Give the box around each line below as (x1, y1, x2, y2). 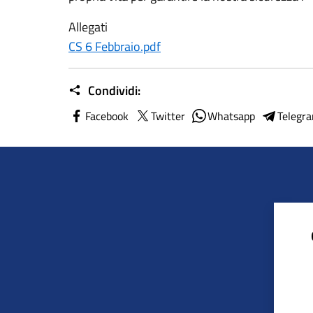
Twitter (151, 108, 185, 124)
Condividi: (85, 81, 140, 100)
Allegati (68, 17, 108, 36)
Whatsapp (208, 108, 255, 124)
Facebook (85, 108, 129, 124)
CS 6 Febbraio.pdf (68, 37, 161, 56)
